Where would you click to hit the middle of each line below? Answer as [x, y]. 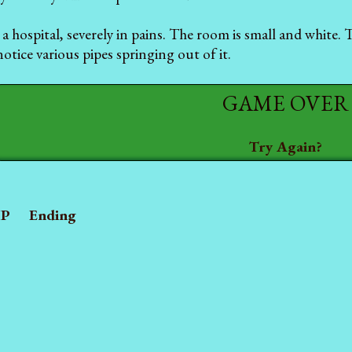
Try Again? [285, 147]
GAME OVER [285, 103]
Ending [53, 214]
